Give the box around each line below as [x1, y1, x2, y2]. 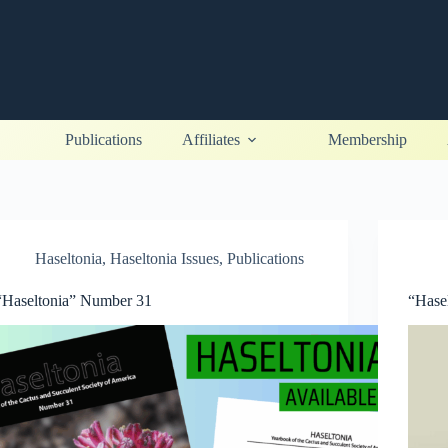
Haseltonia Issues [110, 250, 220, 267]
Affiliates [181, 131, 240, 148]
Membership [327, 131, 407, 148]
